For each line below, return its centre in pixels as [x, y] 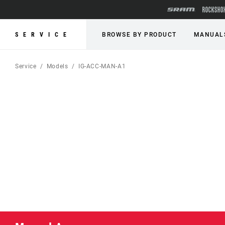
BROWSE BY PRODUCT [139, 35]
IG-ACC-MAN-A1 [102, 66]
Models [57, 66]
